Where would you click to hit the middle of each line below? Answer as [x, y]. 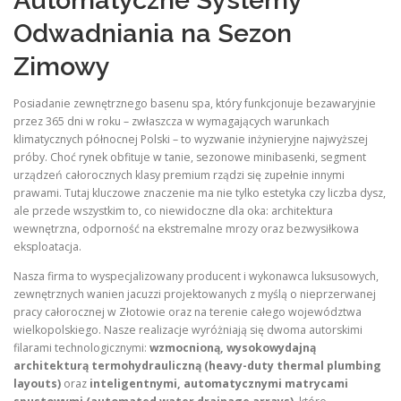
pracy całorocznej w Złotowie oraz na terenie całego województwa [188, 312]
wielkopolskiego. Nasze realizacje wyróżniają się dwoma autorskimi [188, 330]
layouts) [37, 384]
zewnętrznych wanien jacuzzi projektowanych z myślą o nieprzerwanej [195, 294]
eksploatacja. [47, 247]
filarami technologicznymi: [81, 348]
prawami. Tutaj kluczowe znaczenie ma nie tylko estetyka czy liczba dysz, [200, 193]
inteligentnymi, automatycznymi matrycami [219, 384]
